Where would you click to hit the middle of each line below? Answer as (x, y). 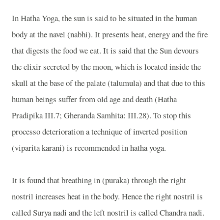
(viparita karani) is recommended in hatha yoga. (89, 148)
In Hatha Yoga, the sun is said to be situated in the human (104, 18)
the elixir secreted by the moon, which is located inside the (106, 67)
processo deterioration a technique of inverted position (99, 132)
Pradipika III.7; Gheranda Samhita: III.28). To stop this (101, 115)
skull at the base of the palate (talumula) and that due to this (109, 83)
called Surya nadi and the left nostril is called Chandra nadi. (108, 213)
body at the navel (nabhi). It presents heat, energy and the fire (110, 34)
